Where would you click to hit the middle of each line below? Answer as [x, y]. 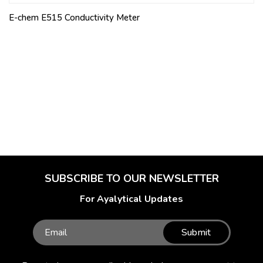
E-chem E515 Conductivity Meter [74, 17]
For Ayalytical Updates [131, 199]
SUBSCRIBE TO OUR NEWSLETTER [131, 179]
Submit [196, 233]
